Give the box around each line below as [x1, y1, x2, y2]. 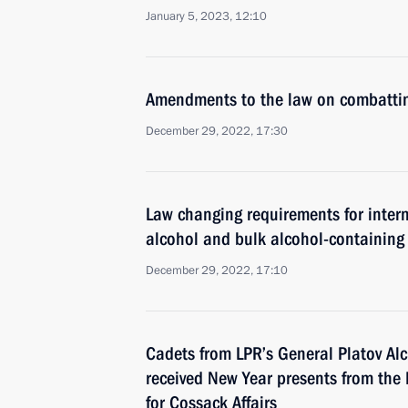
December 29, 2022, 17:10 [146, 262, 288, 279]
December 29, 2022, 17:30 [146, 123, 288, 139]
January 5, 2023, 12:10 [146, 8, 267, 25]
